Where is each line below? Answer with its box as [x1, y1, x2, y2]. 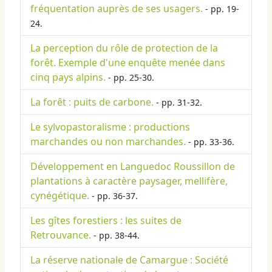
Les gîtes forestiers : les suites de [30, 214, 182, 228]
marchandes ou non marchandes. [30, 135, 186, 149]
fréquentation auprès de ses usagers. [30, 2, 203, 16]
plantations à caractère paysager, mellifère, [30, 174, 228, 188]
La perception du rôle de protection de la [30, 41, 218, 55]
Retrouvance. [30, 228, 91, 242]
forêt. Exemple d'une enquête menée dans [30, 56, 225, 70]
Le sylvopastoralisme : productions [30, 120, 190, 134]
